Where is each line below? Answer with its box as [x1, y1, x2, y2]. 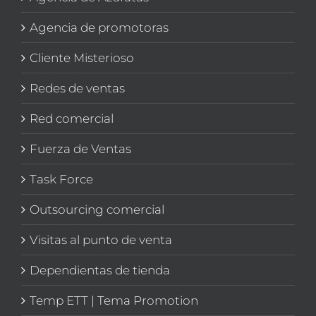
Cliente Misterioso [30, 51, 134, 66]
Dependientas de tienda [30, 263, 170, 278]
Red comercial [30, 111, 114, 126]
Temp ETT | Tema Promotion [30, 293, 198, 308]
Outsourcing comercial [30, 202, 164, 217]
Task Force [30, 172, 93, 187]
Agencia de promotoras [30, 20, 169, 35]
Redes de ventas [30, 81, 125, 96]
